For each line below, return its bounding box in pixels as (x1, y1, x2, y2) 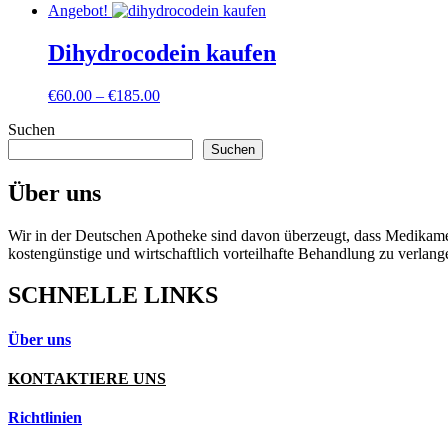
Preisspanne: (159, 85, 238, 103)
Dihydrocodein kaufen (48, 39, 276, 66)
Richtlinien (8, 409, 82, 427)
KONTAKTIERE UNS (8, 369, 166, 387)
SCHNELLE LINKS (8, 282, 218, 309)
